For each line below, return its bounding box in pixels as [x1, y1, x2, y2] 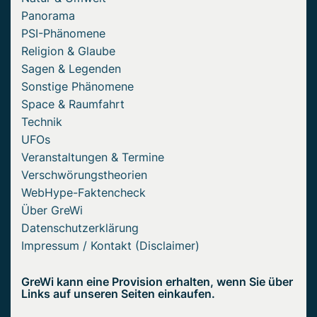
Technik [21, 115, 62, 129]
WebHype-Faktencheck [21, 185, 146, 200]
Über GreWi [21, 203, 83, 218]
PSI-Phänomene [21, 26, 105, 41]
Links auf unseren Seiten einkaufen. [21, 287, 215, 301]
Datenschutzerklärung [21, 221, 139, 236]
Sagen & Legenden [21, 62, 121, 76]
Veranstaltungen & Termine [21, 150, 164, 165]
